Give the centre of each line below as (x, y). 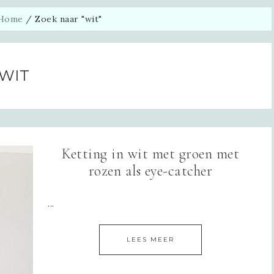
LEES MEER (150, 239)
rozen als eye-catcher (150, 171)
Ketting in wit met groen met (150, 154)
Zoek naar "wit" (67, 19)
